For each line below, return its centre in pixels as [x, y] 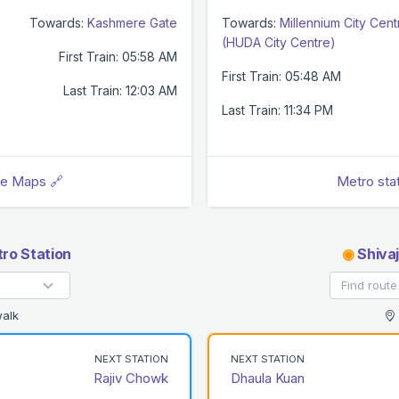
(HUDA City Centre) [279, 42]
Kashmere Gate [132, 22]
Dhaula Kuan [268, 378]
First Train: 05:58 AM [118, 56]
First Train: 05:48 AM [281, 76]
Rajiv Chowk [131, 378]
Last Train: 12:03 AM [120, 90]
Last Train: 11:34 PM [277, 110]
